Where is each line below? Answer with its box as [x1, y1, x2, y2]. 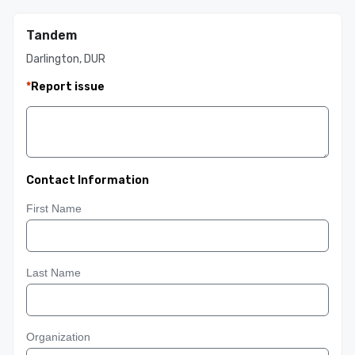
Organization [26, 330, 90, 343]
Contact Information [26, 174, 149, 187]
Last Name [26, 266, 81, 279]
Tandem [26, 28, 77, 43]
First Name [26, 202, 82, 215]
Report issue [31, 80, 105, 94]
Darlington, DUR [26, 52, 105, 66]
